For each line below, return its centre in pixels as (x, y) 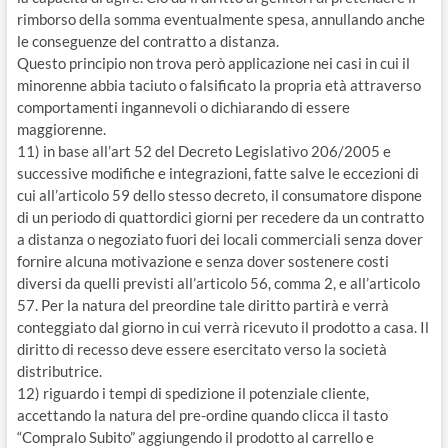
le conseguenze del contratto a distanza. (147, 41)
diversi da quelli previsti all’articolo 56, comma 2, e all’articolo (218, 283)
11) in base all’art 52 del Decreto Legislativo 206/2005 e (203, 151)
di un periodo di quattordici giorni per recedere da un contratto (220, 217)
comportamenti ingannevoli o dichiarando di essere (183, 107)
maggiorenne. (61, 129)
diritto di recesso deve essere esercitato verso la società (201, 349)
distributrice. (59, 371)
